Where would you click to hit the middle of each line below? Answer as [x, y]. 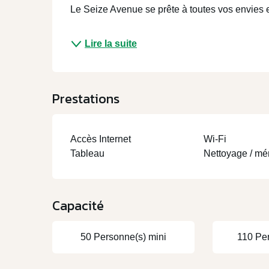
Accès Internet [101, 139]
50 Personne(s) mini [123, 237]
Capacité [78, 206]
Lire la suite [111, 44]
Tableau [88, 153]
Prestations [86, 99]
